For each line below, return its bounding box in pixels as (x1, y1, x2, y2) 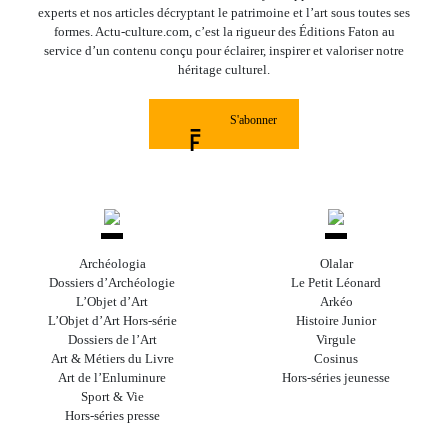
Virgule (316, 332, 356, 348)
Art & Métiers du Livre (50, 351, 174, 367)
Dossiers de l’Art (67, 332, 157, 348)
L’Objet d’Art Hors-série (47, 313, 177, 329)
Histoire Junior (296, 313, 376, 329)
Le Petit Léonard (291, 275, 381, 291)
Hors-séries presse (64, 408, 160, 424)
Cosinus (314, 351, 358, 367)
